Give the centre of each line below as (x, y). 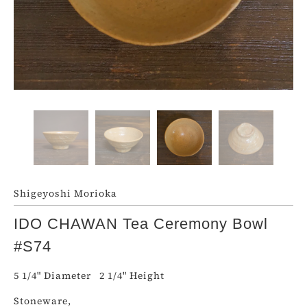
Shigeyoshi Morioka (65, 193)
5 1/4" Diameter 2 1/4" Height (89, 275)
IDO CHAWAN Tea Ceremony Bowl (141, 224)
